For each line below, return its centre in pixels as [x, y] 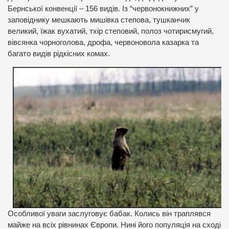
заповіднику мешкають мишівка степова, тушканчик [99, 20]
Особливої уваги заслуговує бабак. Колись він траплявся [109, 213]
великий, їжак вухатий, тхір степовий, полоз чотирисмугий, [111, 31]
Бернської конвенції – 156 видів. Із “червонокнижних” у [103, 9]
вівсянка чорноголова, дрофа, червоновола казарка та [103, 43]
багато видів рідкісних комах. [59, 54]
